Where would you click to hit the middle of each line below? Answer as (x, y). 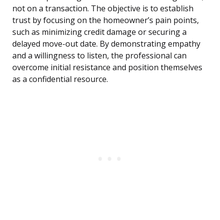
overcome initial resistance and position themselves (107, 68)
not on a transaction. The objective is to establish (103, 9)
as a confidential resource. (60, 79)
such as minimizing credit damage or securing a (99, 32)
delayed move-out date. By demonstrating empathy (106, 44)
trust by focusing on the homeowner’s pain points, (106, 20)
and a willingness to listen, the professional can (99, 56)
